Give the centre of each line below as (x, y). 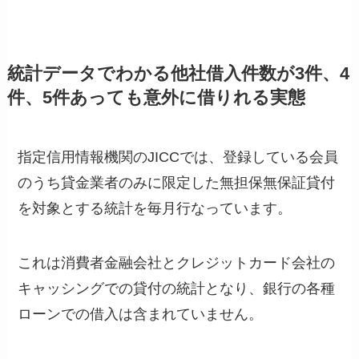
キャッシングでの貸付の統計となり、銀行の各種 (177, 289)
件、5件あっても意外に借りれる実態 (156, 98)
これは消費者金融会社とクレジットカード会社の (177, 263)
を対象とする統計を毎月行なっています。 (155, 209)
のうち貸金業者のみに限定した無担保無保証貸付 (177, 183)
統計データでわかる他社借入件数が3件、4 (178, 74)
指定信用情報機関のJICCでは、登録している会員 (178, 157)
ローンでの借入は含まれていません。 (141, 315)
